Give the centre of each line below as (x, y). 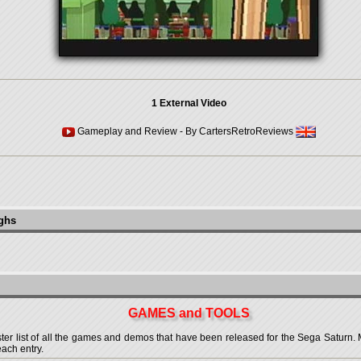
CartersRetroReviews (246, 131)
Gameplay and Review (127, 131)
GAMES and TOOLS (189, 313)
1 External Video (189, 103)
